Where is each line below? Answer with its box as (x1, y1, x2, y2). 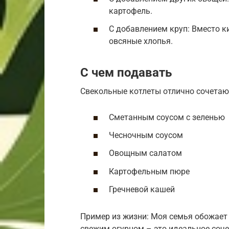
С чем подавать (80, 65, 172, 80)
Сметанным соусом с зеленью (109, 112, 225, 123)
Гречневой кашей (109, 184, 175, 194)
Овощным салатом (109, 148, 182, 158)
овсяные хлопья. (109, 36, 173, 46)
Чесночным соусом (109, 130, 183, 141)
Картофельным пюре (109, 166, 190, 176)
